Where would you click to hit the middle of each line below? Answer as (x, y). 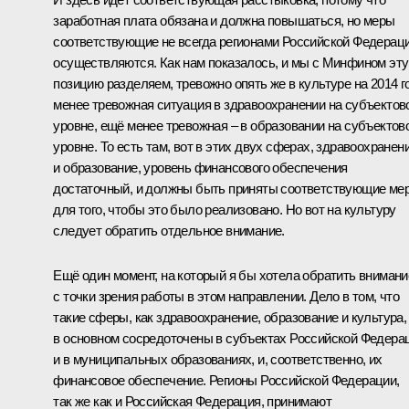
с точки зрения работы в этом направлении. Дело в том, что (226, 296)
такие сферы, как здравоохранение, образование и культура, (230, 317)
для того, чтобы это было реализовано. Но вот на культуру (225, 209)
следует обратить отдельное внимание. (169, 230)
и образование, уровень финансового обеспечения (200, 167)
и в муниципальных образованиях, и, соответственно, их (218, 359)
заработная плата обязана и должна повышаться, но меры (224, 20)
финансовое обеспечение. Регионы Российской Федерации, (226, 380)
